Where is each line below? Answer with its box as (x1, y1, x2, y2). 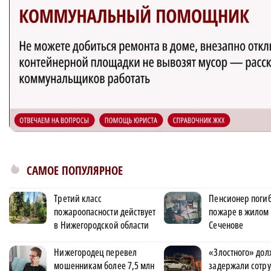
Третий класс (54, 192, 102, 205)
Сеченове (209, 218, 244, 232)
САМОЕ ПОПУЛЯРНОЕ (27, 163, 123, 178)
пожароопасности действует (54, 205, 156, 218)
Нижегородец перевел (54, 246, 137, 259)
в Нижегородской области (54, 218, 149, 232)
